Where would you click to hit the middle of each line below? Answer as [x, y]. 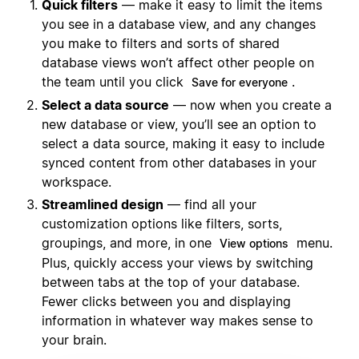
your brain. [74, 340]
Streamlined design [103, 205]
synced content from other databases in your [179, 163]
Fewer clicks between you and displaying [166, 302]
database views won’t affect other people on [178, 63]
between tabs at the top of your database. [171, 282]
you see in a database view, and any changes [179, 24]
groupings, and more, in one [129, 243]
